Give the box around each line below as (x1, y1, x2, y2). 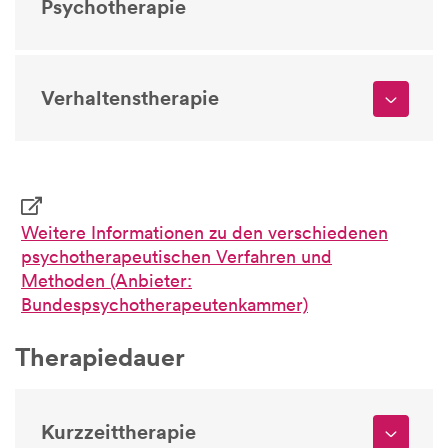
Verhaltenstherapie (41, 84, 219, 112)
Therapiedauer (15, 341, 185, 374)
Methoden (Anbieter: (21, 269, 192, 293)
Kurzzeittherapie (41, 418, 196, 446)
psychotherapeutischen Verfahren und (21, 245, 332, 269)
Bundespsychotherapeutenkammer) (21, 293, 308, 317)
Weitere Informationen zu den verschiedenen (21, 221, 388, 245)
